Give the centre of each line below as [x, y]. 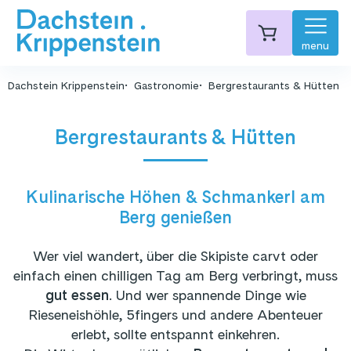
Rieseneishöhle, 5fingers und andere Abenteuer [175, 315]
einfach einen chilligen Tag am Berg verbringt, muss [175, 275]
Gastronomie [166, 85]
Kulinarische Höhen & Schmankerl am [175, 197]
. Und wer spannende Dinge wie [207, 295]
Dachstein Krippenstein [66, 85]
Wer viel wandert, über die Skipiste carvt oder [175, 256]
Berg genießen [175, 217]
